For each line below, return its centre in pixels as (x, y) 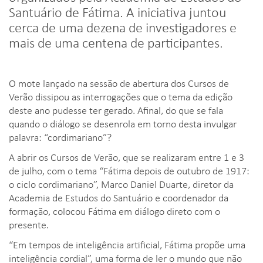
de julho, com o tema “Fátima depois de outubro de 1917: (129, 170)
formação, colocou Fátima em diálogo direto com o (114, 210)
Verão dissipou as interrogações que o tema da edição (121, 96)
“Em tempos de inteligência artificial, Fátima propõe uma (127, 244)
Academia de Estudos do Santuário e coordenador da (119, 197)
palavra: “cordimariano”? (60, 136)
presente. (29, 224)
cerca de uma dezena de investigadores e (123, 27)
